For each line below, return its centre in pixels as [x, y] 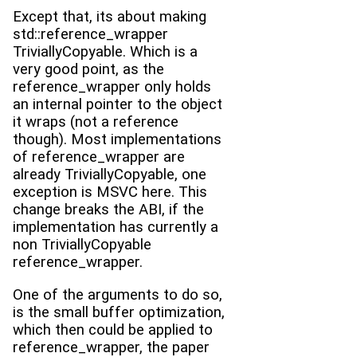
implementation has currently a [116, 228]
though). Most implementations [117, 140]
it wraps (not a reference [96, 122]
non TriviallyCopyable [82, 245]
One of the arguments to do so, [118, 295]
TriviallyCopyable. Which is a [105, 52]
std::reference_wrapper [90, 35]
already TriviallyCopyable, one [110, 175]
